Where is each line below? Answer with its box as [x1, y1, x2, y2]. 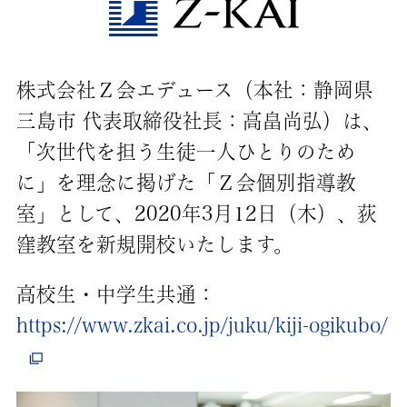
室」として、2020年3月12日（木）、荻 [15, 203, 377, 223]
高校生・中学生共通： [15, 284, 216, 305]
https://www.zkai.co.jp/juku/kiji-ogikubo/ [15, 315, 388, 336]
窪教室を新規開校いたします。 [15, 233, 293, 254]
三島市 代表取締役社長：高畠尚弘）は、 [15, 110, 382, 131]
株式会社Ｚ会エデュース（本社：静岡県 [15, 79, 373, 100]
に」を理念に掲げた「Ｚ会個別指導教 [15, 172, 356, 193]
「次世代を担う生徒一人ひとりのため [15, 141, 356, 162]
